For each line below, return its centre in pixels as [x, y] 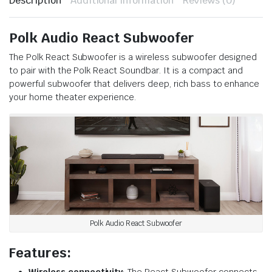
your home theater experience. [73, 97]
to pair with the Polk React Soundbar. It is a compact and [126, 70]
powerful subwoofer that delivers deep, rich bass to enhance [134, 84]
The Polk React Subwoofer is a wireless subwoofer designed [133, 57]
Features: [40, 252]
